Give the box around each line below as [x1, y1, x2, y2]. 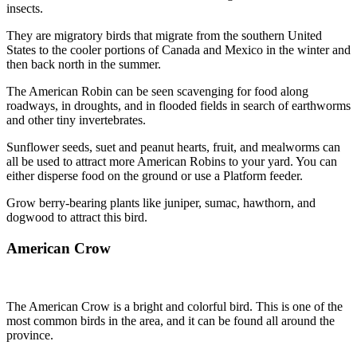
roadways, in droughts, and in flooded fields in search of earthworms [6, 99, 351, 113]
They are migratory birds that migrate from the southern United [6, 29, 322, 43]
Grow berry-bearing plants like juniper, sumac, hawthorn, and [6, 196, 316, 210]
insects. [6, 2, 43, 16]
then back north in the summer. [6, 57, 161, 72]
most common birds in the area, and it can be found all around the [6, 313, 335, 328]
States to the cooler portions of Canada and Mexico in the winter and [6, 43, 351, 57]
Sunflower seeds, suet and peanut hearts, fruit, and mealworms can [6, 140, 340, 155]
